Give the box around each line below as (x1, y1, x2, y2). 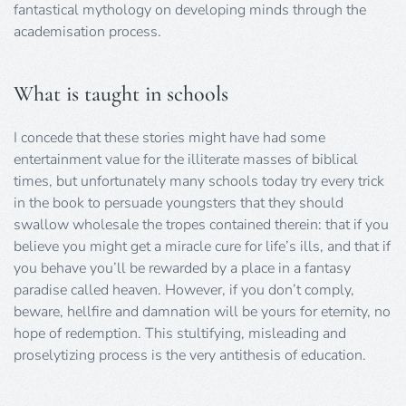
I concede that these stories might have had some (14, 127, 325, 148)
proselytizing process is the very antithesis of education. (14, 344, 366, 365)
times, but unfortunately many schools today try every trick (14, 170, 384, 191)
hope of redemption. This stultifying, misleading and (14, 323, 346, 343)
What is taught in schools (14, 80, 228, 107)
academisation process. (14, 21, 161, 42)
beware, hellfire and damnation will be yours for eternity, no (14, 301, 391, 322)
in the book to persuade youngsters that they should (14, 192, 343, 213)
